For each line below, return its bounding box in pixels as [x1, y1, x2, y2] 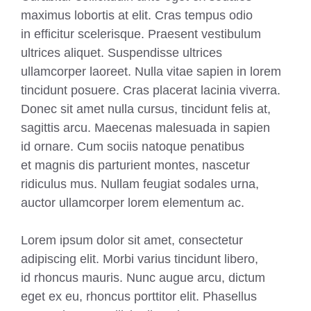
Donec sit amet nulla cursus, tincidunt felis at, [21, 102, 271, 116]
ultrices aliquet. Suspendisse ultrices [21, 46, 222, 60]
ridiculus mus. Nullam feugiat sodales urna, [21, 177, 259, 191]
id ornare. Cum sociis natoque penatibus [21, 140, 244, 153]
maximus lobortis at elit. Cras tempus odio [21, 8, 253, 22]
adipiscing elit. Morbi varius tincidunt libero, [21, 252, 258, 266]
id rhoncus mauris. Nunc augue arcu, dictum [21, 271, 265, 285]
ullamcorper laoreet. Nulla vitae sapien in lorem [21, 65, 281, 78]
